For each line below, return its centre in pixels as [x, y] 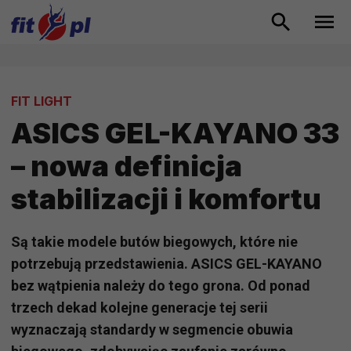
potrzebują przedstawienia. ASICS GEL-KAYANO [166, 264]
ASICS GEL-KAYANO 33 [175, 134]
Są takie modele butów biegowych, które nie [154, 242]
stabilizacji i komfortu [166, 199]
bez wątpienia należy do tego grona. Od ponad [161, 286]
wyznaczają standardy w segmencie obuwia [152, 330]
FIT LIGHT [42, 101]
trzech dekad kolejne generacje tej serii [139, 308]
